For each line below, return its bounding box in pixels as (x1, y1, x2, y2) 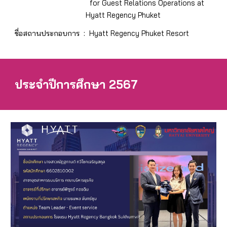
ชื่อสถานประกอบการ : (15, 28, 90, 38)
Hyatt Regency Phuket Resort (89, 28, 190, 38)
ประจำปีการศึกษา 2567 (15, 77, 138, 92)
